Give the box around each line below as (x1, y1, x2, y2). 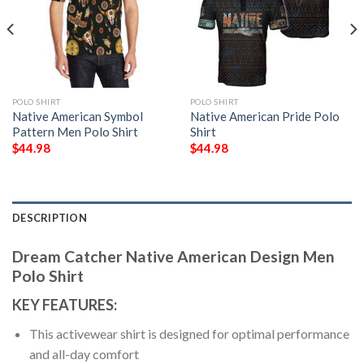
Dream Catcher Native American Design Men (12, 246, 335, 266)
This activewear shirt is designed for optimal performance (28, 326, 349, 342)
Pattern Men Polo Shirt (11, 123, 138, 139)
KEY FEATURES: (12, 296, 117, 314)
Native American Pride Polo (189, 108, 340, 123)
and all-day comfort (28, 346, 139, 362)
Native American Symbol (11, 108, 143, 123)
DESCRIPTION (12, 210, 87, 224)
